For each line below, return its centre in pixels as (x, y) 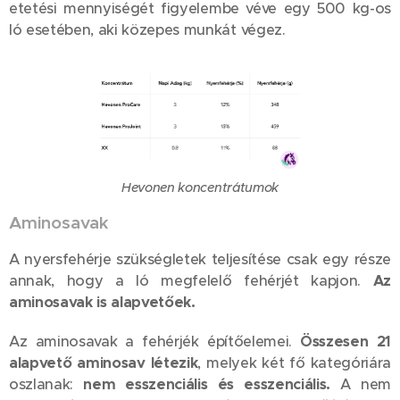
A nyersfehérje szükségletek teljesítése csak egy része (200, 259)
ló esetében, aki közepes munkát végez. (147, 30)
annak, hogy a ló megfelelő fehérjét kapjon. (191, 280)
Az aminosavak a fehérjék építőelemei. (155, 341)
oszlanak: (46, 384)
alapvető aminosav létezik (104, 362)
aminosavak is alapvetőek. (102, 302)
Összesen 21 (346, 341)
